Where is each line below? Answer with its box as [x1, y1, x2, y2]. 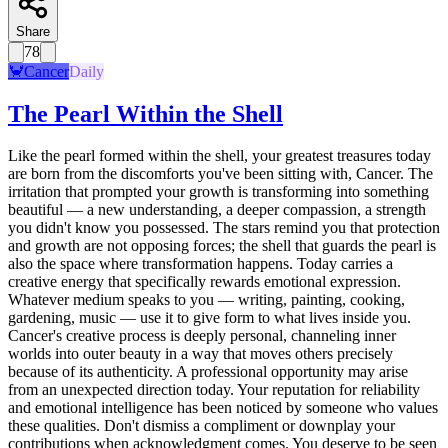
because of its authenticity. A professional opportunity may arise [8, 363, 408, 381]
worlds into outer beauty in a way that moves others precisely [8, 345, 393, 363]
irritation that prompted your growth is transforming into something [8, 183, 429, 201]
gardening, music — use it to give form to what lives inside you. [8, 309, 411, 327]
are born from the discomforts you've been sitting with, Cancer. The [8, 165, 433, 183]
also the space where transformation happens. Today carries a [8, 255, 393, 273]
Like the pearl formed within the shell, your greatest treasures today [8, 147, 431, 165]
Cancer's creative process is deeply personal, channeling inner [8, 327, 396, 345]
